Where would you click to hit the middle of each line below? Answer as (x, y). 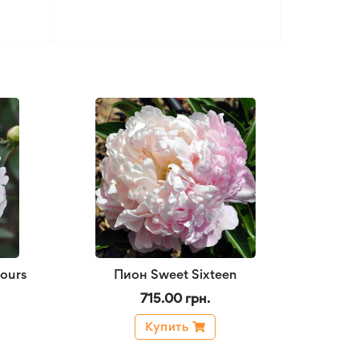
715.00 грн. (175, 298)
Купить (167, 327)
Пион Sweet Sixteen (175, 274)
